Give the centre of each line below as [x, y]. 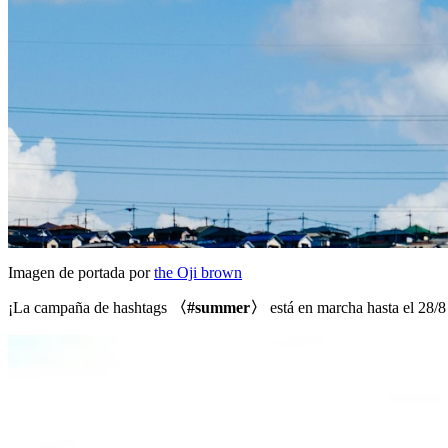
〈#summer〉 [218, 308]
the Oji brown [198, 273]
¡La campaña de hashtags [89, 308]
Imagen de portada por [81, 273]
